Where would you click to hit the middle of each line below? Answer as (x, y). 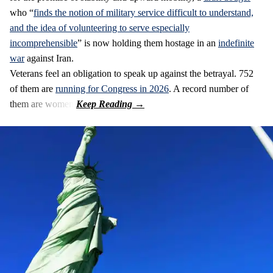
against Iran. (49, 58)
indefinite (236, 43)
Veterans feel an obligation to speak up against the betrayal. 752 (132, 73)
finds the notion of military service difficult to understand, (144, 12)
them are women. (43, 104)
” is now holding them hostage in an (148, 43)
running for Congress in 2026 (112, 88)
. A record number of (209, 88)
